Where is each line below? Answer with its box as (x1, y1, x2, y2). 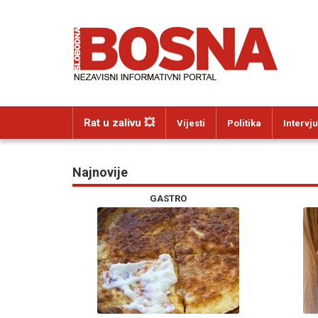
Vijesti (177, 118, 205, 128)
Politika (227, 118, 261, 128)
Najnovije (72, 165, 128, 180)
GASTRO (150, 193, 187, 204)
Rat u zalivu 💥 (84, 116, 155, 129)
